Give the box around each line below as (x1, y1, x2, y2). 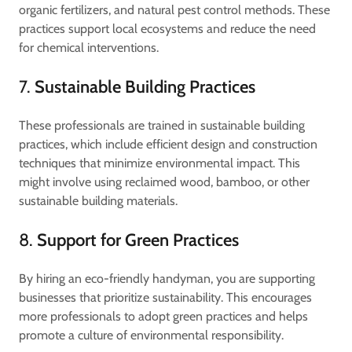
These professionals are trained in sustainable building (19, 118, 305, 133)
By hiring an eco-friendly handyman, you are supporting (19, 271, 315, 286)
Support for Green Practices (37, 229, 239, 251)
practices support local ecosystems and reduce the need (19, 21, 316, 36)
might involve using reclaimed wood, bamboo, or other (19, 174, 310, 189)
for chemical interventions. (19, 40, 159, 55)
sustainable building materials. (19, 193, 178, 208)
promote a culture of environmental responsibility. (19, 328, 284, 343)
